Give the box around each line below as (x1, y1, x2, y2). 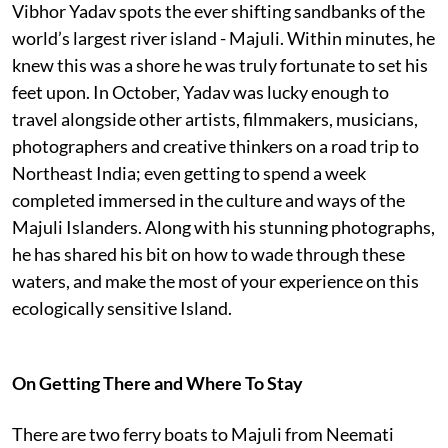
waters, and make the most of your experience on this (12, 269, 419, 292)
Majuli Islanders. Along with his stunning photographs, (12, 215, 435, 238)
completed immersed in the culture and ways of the (12, 188, 405, 211)
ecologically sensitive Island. (12, 296, 232, 319)
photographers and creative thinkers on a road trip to (12, 134, 419, 157)
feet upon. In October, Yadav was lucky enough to (12, 80, 389, 103)
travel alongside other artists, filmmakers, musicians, (12, 107, 418, 130)
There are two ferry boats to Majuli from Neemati (12, 422, 394, 445)
